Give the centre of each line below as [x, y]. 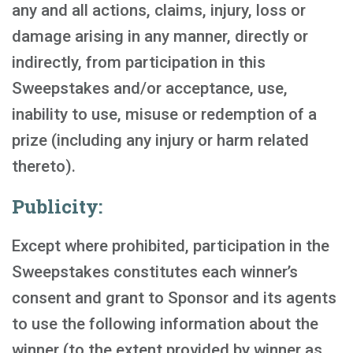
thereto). [44, 166]
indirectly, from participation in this [139, 62]
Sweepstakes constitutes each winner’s [155, 272]
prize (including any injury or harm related [160, 140]
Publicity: [57, 206]
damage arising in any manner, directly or [160, 36]
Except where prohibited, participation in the [171, 246]
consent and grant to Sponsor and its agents [174, 298]
